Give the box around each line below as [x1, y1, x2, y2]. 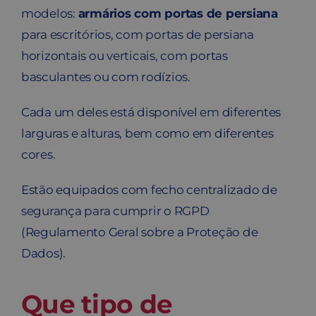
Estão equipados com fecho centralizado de [20, 182, 277, 197]
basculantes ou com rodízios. [20, 69, 190, 84]
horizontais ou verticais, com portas [20, 48, 228, 63]
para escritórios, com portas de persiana [20, 27, 254, 42]
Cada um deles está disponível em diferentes [20, 104, 281, 119]
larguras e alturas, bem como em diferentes [20, 126, 274, 140]
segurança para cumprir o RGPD [20, 203, 209, 218]
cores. [20, 147, 56, 162]
